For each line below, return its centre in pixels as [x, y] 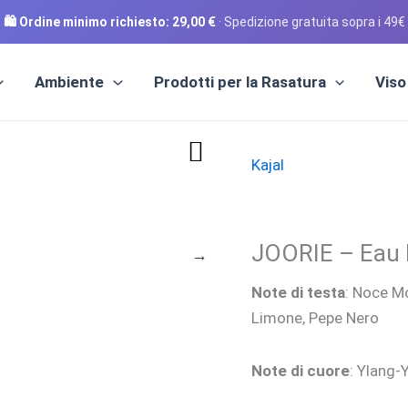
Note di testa [299, 292]
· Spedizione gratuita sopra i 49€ [311, 22]
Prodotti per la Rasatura [240, 82]
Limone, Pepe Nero [316, 318]
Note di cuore [301, 370]
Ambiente [70, 82]
